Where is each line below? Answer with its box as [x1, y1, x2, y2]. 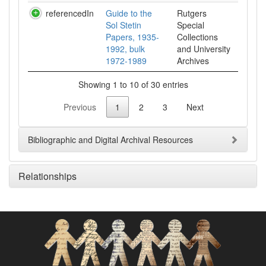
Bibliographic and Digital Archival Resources [28, 134, 193, 146]
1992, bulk [106, 43, 145, 55]
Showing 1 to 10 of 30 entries [78, 78, 188, 90]
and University [177, 43, 230, 55]
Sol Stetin [106, 19, 141, 31]
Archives [177, 55, 209, 66]
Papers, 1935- [106, 31, 159, 43]
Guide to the [106, 7, 152, 19]
